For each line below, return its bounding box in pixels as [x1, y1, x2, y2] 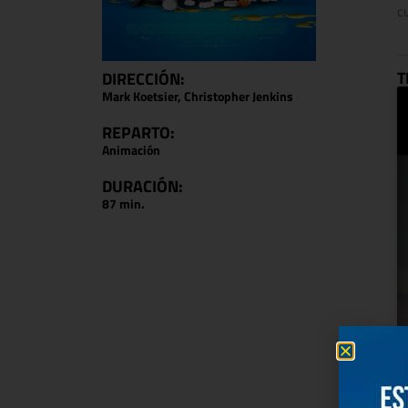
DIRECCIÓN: [102, 66, 185, 91]
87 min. [102, 193, 145, 213]
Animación [102, 139, 160, 159]
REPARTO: [102, 119, 175, 145]
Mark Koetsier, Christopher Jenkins [102, 86, 293, 106]
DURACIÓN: [102, 173, 183, 199]
